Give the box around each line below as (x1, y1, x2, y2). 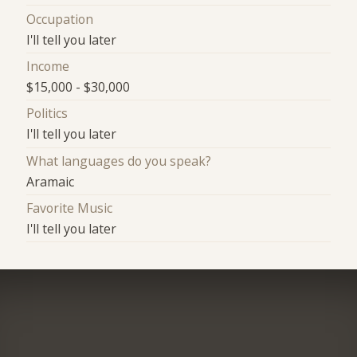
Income (26, 57, 70, 75)
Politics (26, 104, 69, 123)
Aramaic (26, 172, 75, 190)
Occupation (26, 10, 94, 28)
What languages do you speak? (26, 151, 212, 170)
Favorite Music (26, 199, 113, 218)
